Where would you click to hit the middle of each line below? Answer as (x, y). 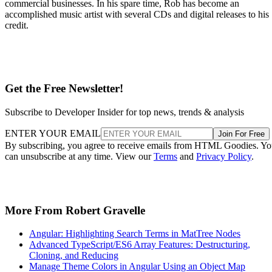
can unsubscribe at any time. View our (79, 156)
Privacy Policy (224, 156)
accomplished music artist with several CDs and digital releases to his (137, 14)
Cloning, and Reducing (74, 256)
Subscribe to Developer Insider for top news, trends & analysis (124, 112)
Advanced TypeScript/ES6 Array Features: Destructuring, (140, 245)
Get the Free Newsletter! (64, 89)
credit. (17, 25)
